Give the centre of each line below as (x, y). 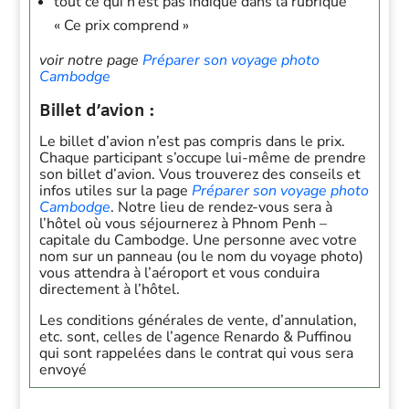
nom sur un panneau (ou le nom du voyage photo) (202, 257)
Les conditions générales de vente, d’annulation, (199, 320)
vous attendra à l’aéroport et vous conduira (180, 273)
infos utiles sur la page (116, 191)
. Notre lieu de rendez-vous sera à (222, 207)
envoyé (63, 370)
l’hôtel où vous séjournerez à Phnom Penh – (184, 224)
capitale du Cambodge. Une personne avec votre (199, 240)
